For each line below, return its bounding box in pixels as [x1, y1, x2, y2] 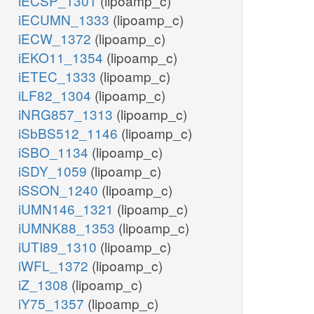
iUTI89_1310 [18, 237, 100, 257]
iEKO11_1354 [18, 48, 107, 67]
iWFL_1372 [18, 256, 92, 275]
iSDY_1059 [18, 161, 90, 181]
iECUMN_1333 [18, 10, 113, 29]
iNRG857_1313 [18, 104, 116, 124]
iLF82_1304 [18, 86, 95, 105]
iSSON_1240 [18, 180, 102, 200]
